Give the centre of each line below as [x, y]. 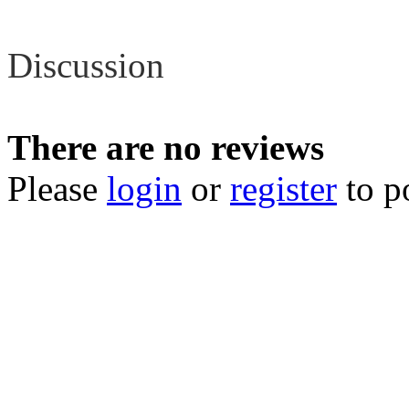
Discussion [86, 65]
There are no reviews [166, 147]
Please [57, 189]
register [283, 189]
